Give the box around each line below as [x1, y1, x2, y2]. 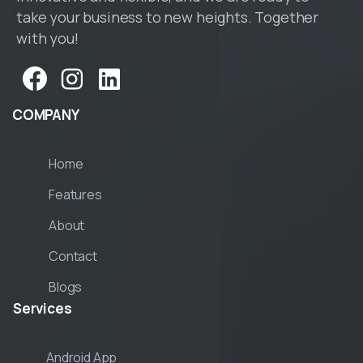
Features [49, 186, 102, 204]
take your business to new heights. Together [16, 7, 319, 28]
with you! [16, 28, 79, 49]
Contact [49, 247, 97, 266]
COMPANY [12, 105, 79, 125]
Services [13, 299, 72, 318]
